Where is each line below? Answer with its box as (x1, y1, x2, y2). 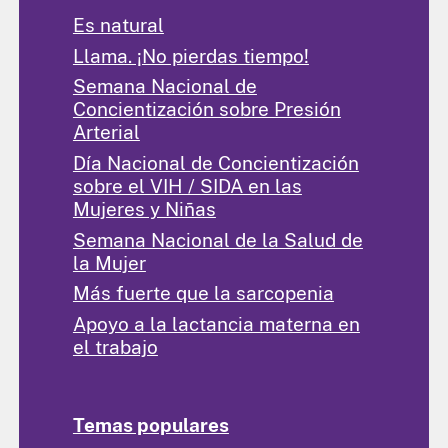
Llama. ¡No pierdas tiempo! (72, 44, 309, 67)
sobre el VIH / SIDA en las (72, 174, 302, 197)
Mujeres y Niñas (72, 197, 216, 220)
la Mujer (72, 251, 146, 274)
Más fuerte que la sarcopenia (72, 282, 334, 305)
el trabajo (72, 335, 158, 358)
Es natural (72, 13, 164, 36)
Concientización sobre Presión (72, 98, 341, 121)
